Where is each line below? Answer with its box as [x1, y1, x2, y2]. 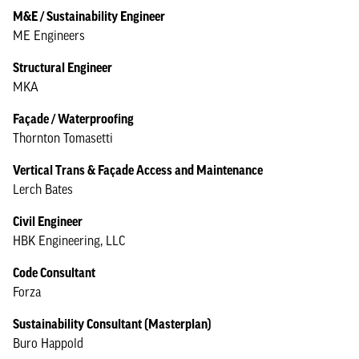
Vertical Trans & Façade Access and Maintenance [13, 163, 263, 177]
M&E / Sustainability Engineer [13, 9, 165, 23]
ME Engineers [13, 28, 85, 42]
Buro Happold [13, 336, 83, 350]
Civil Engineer [13, 214, 83, 228]
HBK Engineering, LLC [13, 233, 126, 248]
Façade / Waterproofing [13, 111, 134, 126]
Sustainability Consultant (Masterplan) [13, 317, 212, 331]
